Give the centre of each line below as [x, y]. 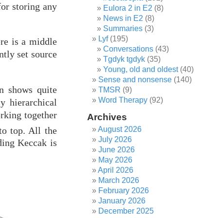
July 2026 [115, 139]
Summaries [123, 28]
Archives [107, 117]
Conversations [128, 49]
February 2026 [124, 191]
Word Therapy [123, 100]
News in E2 [123, 18]
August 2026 [120, 129]
